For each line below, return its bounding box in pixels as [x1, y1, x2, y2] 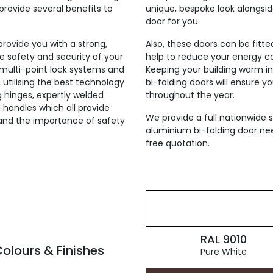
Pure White [200, 246, 247, 258]
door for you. [146, 15, 200, 27]
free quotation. [146, 137, 210, 149]
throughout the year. [146, 89, 235, 101]
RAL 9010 [200, 232, 247, 247]
